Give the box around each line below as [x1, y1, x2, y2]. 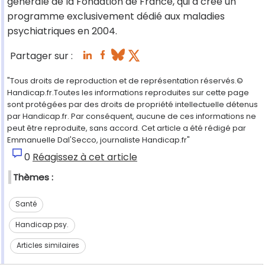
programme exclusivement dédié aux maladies [7, 9, 225, 24]
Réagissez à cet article [33, 150, 137, 164]
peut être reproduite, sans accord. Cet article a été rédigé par [7, 122, 246, 134]
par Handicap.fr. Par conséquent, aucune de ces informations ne [7, 111, 256, 122]
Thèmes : [13, 171, 53, 184]
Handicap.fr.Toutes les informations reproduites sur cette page [7, 87, 249, 99]
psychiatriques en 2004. [7, 24, 117, 38]
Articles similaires [17, 240, 79, 251]
